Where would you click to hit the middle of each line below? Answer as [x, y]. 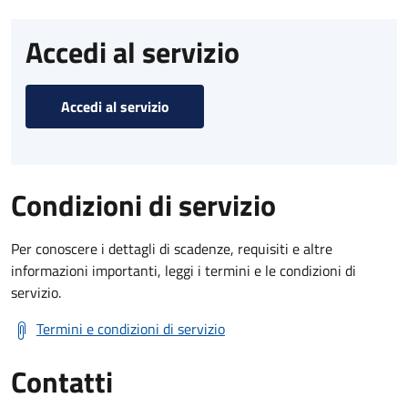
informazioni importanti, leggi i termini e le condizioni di [184, 270]
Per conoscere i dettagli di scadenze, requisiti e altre [172, 248]
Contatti [62, 381]
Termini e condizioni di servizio [131, 328]
